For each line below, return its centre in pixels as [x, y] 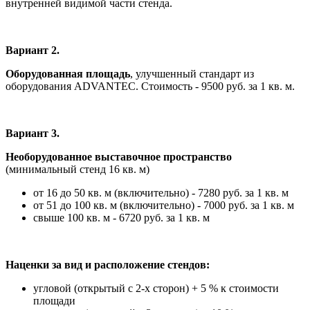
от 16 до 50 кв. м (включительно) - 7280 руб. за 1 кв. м [161, 192]
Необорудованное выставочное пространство [119, 156]
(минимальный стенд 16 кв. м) [77, 169]
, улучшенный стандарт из [192, 73]
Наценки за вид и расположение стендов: [108, 264]
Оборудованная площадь [68, 73]
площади [54, 300]
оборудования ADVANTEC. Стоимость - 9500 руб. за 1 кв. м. [150, 86]
